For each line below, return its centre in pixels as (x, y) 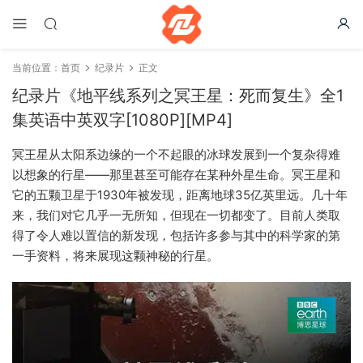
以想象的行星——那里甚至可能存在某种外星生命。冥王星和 (176, 175)
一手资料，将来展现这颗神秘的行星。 (115, 256)
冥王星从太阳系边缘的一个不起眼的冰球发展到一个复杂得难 (176, 154)
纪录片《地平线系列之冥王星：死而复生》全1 (178, 96)
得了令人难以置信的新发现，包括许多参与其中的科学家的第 (176, 235)
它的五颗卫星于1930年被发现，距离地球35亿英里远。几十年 (180, 195)
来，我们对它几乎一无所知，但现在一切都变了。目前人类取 (176, 215)
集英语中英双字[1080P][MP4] (122, 120)
